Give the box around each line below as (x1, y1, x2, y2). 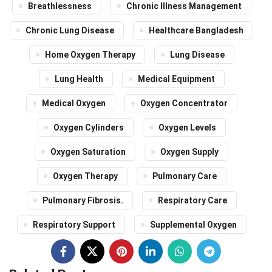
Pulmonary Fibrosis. (42, 195, 123, 205)
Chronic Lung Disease (25, 25, 114, 35)
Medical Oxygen (41, 98, 106, 108)
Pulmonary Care (152, 171, 217, 181)
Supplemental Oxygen (149, 220, 237, 229)
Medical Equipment (137, 74, 215, 84)
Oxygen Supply (160, 147, 219, 157)
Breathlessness (27, 1, 92, 11)
